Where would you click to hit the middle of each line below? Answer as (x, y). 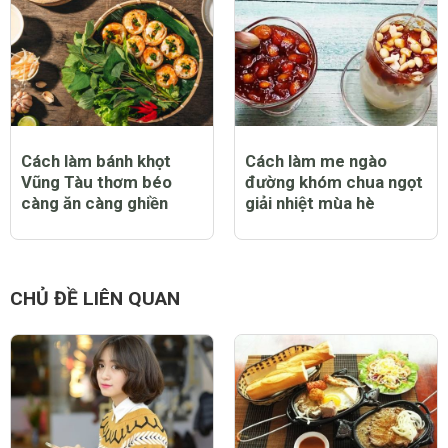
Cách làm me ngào (316, 160)
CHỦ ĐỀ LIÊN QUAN (95, 299)
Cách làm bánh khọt (96, 160)
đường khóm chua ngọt (334, 181)
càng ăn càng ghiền (94, 202)
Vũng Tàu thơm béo (96, 181)
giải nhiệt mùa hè (310, 202)
